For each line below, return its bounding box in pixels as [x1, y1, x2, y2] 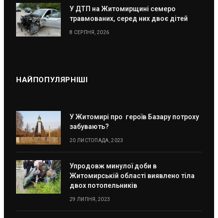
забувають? [70, 123, 109, 131]
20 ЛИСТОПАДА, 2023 [70, 138, 124, 144]
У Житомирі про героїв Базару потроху [70, 113, 200, 121]
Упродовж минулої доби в [70, 162, 157, 170]
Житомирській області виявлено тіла [70, 172, 195, 180]
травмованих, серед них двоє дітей [70, 15, 188, 23]
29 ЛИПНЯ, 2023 [70, 197, 110, 202]
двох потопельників [70, 182, 137, 190]
